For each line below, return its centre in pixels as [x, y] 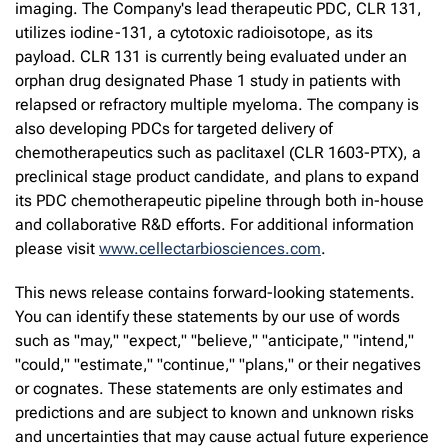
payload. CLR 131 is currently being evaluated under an [211, 56]
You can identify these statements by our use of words [207, 316]
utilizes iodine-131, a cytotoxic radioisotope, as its [194, 32]
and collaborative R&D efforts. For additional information [214, 224]
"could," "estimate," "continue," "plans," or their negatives [218, 364]
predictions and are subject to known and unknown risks [214, 412]
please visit [57, 248]
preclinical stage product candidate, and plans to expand [217, 176]
